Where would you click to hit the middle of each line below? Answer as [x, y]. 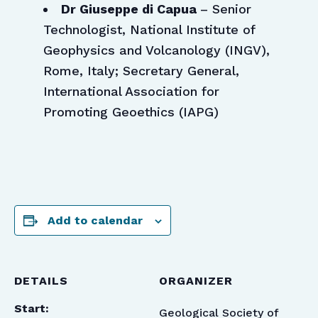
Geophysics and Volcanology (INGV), [156, 50]
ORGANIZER [196, 281]
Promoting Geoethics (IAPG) [131, 112]
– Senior [225, 9]
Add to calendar [95, 221]
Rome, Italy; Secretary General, [141, 71]
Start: [32, 309]
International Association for [131, 92]
